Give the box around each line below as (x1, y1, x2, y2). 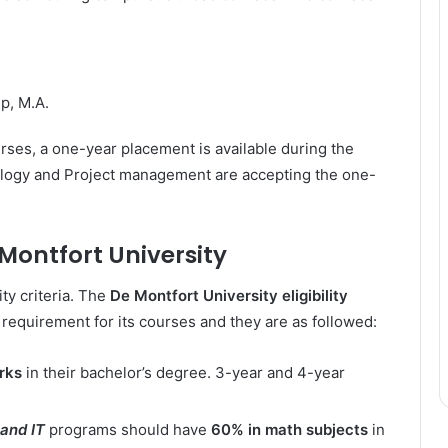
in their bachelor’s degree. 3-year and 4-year (22, 362, 345, 382)
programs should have (45, 419, 211, 439)
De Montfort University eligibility (110, 285, 348, 305)
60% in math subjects (211, 419, 372, 439)
